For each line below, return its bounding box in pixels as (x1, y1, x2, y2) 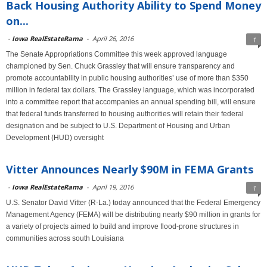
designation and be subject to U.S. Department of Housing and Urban (6, 122, 230, 130)
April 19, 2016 (92, 182, 133, 191)
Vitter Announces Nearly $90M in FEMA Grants (6, 162, 253, 176)
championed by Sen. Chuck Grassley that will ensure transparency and (6, 62, 235, 70)
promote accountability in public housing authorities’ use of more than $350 (6, 74, 249, 82)
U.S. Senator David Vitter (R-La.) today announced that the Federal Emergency (6, 198, 260, 207)
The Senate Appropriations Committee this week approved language (6, 50, 227, 58)
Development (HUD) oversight (6, 133, 104, 142)
